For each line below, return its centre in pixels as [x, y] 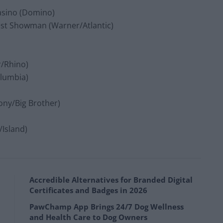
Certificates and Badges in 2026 [88, 190]
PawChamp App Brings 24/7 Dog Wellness [107, 207]
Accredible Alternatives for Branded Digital [111, 180]
